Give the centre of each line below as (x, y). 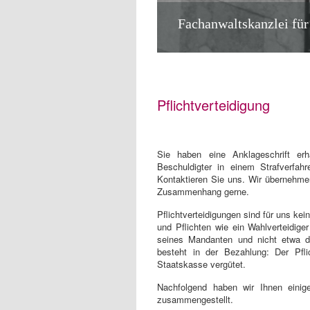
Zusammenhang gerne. (203, 191)
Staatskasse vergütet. (201, 264)
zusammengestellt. (195, 299)
